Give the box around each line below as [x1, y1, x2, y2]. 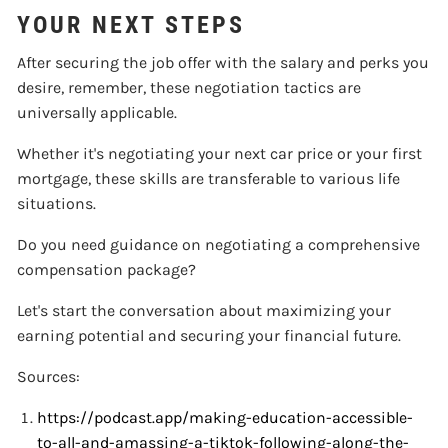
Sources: [17, 366, 81, 386]
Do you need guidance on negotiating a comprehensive [17, 234, 421, 254]
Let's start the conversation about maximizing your [17, 300, 392, 320]
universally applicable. [17, 102, 178, 122]
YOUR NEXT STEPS [17, 10, 246, 39]
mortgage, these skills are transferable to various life [17, 168, 401, 188]
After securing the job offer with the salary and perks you [17, 52, 430, 72]
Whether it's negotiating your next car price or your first [17, 143, 423, 163]
